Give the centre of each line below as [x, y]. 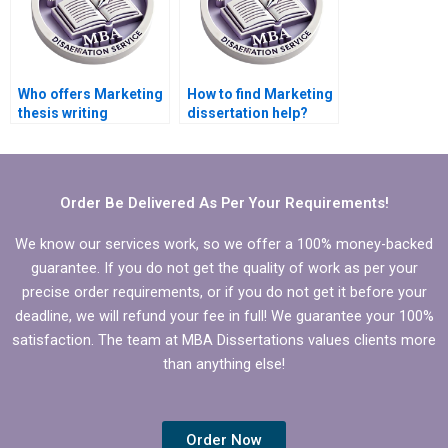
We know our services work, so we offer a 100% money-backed [224, 243]
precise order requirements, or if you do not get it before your [224, 291]
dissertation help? [247, 113]
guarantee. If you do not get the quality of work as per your [224, 267]
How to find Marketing [260, 94]
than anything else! [224, 363]
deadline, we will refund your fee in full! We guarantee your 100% [224, 315]
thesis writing [63, 113]
